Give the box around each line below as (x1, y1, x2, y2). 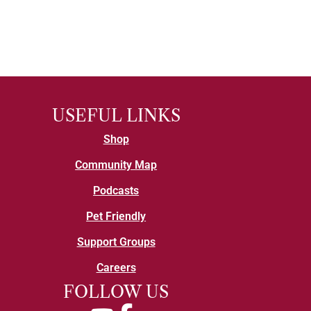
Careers (96, 261, 136, 275)
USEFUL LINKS (51, 106, 180, 126)
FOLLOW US (63, 282, 169, 303)
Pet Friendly (86, 210, 146, 224)
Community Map (75, 158, 158, 172)
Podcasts (93, 184, 140, 198)
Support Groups (76, 235, 155, 249)
